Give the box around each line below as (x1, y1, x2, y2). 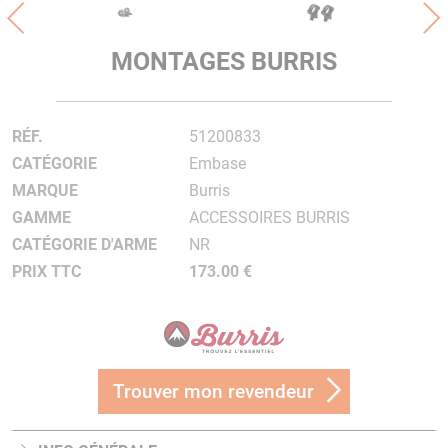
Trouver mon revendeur (113, 379, 314, 403)
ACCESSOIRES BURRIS (188, 208, 350, 227)
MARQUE (12, 181, 78, 200)
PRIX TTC (12, 262, 81, 281)
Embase (188, 154, 246, 173)
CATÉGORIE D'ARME (12, 235, 157, 254)
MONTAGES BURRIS (111, 47, 337, 76)
